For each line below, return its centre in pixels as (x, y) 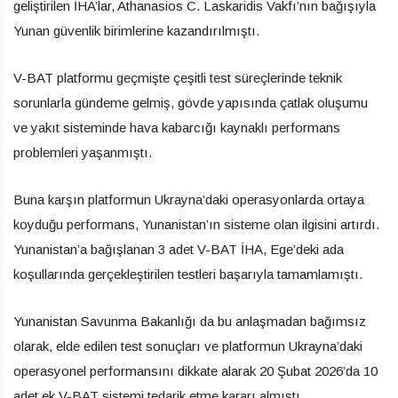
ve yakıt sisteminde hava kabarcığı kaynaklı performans (177, 127)
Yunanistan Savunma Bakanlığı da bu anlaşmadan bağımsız (190, 321)
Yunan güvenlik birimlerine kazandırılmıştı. (136, 30)
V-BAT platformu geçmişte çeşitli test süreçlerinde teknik (178, 77)
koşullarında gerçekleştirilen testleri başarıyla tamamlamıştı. (188, 274)
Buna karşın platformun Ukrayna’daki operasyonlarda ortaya (189, 199)
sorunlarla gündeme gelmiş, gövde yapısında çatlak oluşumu (191, 102)
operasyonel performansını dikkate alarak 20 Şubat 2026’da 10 (195, 370)
